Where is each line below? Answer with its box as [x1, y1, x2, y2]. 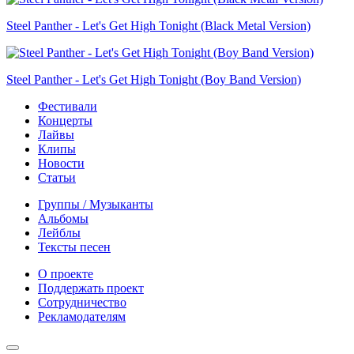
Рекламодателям [38, 309, 126, 323]
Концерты [38, 113, 92, 127]
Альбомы [38, 211, 88, 225]
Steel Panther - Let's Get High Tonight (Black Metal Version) [6, 18, 311, 32]
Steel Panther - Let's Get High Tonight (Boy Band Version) [6, 72, 301, 86]
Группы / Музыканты [38, 197, 153, 211]
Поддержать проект [38, 281, 144, 295]
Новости [38, 156, 85, 170]
